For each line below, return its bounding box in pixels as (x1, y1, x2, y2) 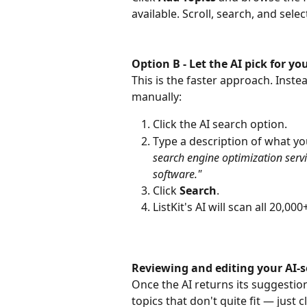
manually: (132, 89, 182, 105)
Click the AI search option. (153, 116, 287, 132)
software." (153, 166, 201, 182)
